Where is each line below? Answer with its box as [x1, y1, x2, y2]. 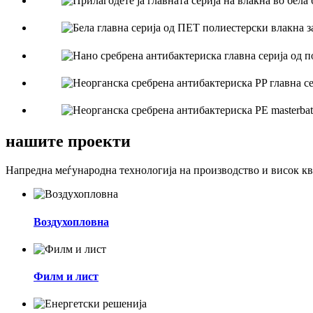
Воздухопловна [34, 215, 109, 228]
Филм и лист [34, 270, 99, 283]
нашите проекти [6, 131, 131, 150]
